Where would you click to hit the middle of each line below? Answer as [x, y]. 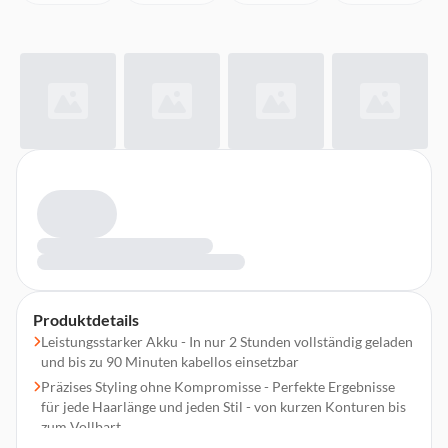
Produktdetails [86, 319]
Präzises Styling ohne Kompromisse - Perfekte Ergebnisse [218, 386]
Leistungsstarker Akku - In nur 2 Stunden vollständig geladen [227, 341]
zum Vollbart [81, 426]
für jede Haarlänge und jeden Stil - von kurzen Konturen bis [223, 406]
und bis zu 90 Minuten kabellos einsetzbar [170, 361]
